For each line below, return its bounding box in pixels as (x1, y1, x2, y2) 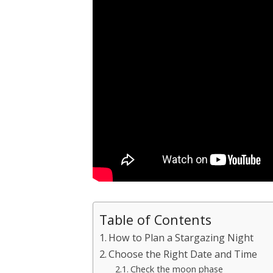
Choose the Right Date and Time (108, 247, 258, 261)
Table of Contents (99, 210, 211, 229)
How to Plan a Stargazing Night (108, 230, 254, 244)
